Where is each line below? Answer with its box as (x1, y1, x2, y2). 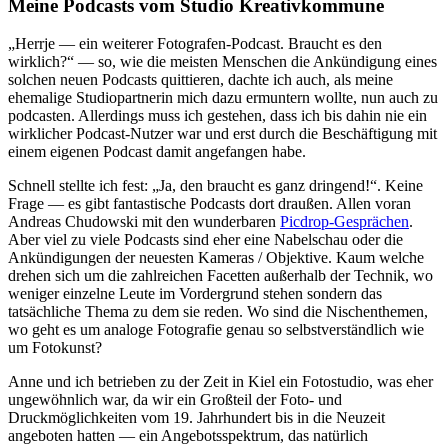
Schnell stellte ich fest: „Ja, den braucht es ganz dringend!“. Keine (8, 177, 423, 195)
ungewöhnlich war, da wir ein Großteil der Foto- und (8, 391, 342, 409)
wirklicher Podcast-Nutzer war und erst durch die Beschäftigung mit (8, 125, 437, 143)
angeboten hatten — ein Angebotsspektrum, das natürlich (8, 427, 368, 445)
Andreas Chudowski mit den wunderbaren (8, 213, 280, 231)
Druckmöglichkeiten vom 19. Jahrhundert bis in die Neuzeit (8, 409, 385, 427)
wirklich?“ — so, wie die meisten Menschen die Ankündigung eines (8, 53, 437, 71)
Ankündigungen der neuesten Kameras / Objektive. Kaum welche (8, 249, 424, 267)
